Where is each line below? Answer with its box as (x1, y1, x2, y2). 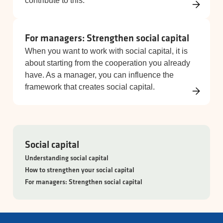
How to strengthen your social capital (25, 165, 134, 175)
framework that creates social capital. (25, 83, 155, 92)
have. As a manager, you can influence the (25, 71, 174, 80)
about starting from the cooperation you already (25, 59, 190, 68)
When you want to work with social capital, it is (25, 47, 188, 56)
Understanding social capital (25, 153, 109, 163)
